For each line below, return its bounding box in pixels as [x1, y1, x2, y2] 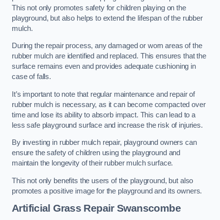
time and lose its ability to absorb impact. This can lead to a [12, 110, 195, 119]
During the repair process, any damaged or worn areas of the [12, 42, 202, 50]
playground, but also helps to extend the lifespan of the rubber [12, 14, 203, 22]
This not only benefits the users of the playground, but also [12, 176, 193, 185]
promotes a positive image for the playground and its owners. [12, 187, 202, 195]
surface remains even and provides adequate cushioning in [12, 62, 196, 71]
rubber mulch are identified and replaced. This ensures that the [12, 52, 206, 60]
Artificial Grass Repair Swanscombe [12, 202, 181, 214]
